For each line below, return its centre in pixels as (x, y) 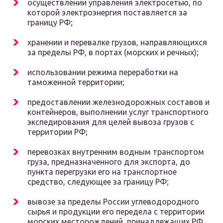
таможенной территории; (76, 82)
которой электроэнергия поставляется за (107, 13)
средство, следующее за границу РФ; (98, 182)
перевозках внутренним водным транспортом (116, 152)
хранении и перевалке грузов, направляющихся (117, 43)
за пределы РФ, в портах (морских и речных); (113, 53)
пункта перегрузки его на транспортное (102, 172)
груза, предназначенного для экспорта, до (109, 162)
